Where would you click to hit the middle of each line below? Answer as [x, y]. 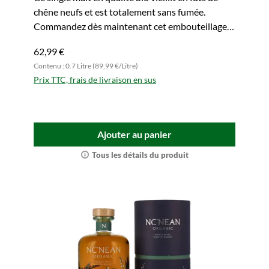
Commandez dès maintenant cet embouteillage [130, 26]
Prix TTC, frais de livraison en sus [95, 80]
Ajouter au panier [134, 134]
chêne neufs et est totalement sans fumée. [119, 12]
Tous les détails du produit [140, 155]
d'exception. [59, 41]
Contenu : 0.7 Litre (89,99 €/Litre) [86, 66]
